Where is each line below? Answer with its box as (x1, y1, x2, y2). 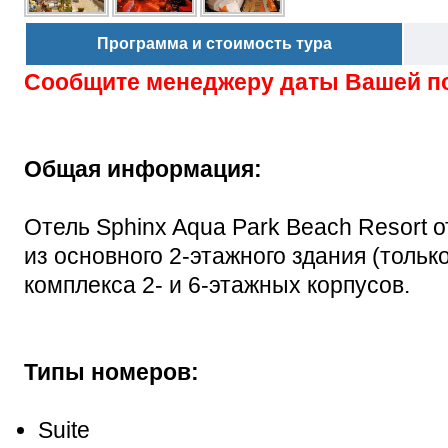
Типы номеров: (24, 358, 199, 385)
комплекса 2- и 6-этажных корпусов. (24, 271, 410, 298)
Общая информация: (24, 155, 262, 182)
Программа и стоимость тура (96, 34, 332, 52)
